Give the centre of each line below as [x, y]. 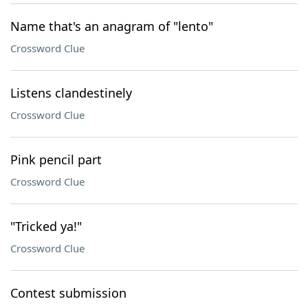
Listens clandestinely [71, 93]
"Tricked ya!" [46, 226]
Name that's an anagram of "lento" [112, 26]
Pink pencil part [56, 159]
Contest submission [68, 293]
